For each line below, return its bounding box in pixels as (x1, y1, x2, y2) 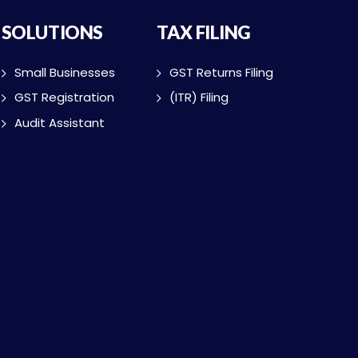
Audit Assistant (14, 113, 105, 131)
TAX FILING (157, 22, 251, 44)
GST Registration (14, 89, 114, 106)
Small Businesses (14, 63, 115, 81)
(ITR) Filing (169, 89, 229, 106)
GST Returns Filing (169, 63, 274, 81)
